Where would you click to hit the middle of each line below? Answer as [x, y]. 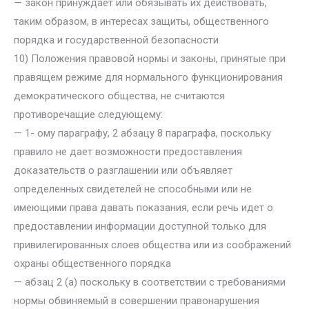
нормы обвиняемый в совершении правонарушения [137, 301]
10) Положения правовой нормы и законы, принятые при [150, 59]
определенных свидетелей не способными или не [133, 189]
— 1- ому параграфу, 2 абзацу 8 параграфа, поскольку [142, 133]
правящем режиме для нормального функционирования [148, 77]
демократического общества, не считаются [119, 96]
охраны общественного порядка [92, 263]
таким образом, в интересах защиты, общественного [141, 21]
